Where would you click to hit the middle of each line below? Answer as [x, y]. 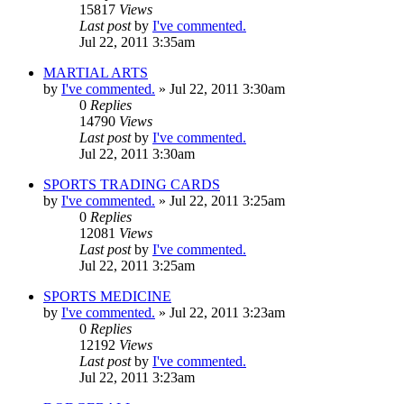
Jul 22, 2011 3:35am [137, 41]
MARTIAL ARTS [96, 72]
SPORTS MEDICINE [107, 296]
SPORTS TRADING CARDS [132, 184]
